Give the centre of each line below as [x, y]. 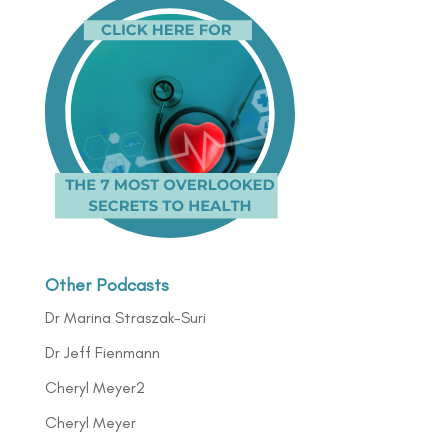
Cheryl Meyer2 [94, 387]
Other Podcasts [106, 284]
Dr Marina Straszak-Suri [125, 317]
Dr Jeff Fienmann [102, 352]
